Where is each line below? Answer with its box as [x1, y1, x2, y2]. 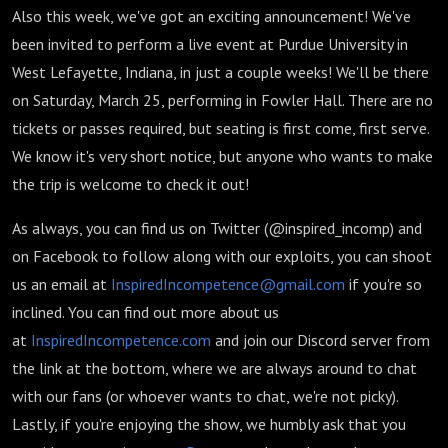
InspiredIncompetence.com [31, 330, 211, 350]
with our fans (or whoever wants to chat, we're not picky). [12, 386, 398, 406]
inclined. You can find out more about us [12, 302, 279, 322]
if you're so [345, 274, 422, 294]
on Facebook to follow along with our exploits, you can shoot [12, 246, 432, 266]
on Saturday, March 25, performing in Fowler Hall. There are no [12, 90, 433, 110]
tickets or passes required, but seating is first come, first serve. [12, 118, 429, 138]
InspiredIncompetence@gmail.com [111, 274, 345, 294]
